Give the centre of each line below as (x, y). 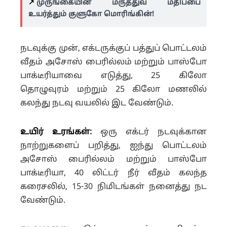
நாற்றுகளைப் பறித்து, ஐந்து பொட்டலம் (113, 146)
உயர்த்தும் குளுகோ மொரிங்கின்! (91, 14)
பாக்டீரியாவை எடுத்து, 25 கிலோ (113, 76)
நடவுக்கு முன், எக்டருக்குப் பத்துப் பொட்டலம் (113, 48)
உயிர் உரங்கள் (55, 132)
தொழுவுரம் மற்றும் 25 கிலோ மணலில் (113, 89)
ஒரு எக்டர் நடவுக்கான (149, 132)
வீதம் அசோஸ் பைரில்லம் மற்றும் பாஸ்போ (113, 62)
